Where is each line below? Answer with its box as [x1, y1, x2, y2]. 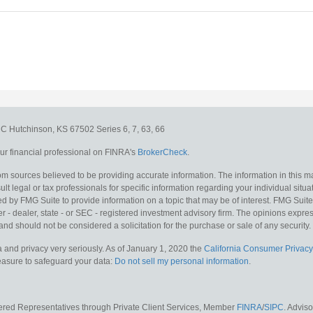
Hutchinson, [9, 124, 54, 134]
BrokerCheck [138, 147, 187, 157]
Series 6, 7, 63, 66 [96, 124, 165, 134]
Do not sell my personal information [115, 256, 249, 266]
